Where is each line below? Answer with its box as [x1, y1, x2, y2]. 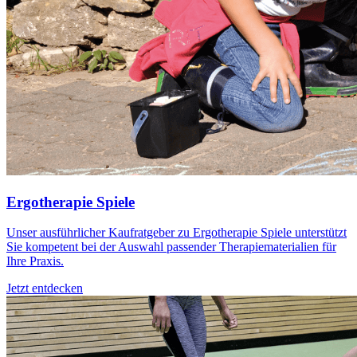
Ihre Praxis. [6, 254, 64, 269]
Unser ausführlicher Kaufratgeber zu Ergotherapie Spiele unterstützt [6, 226, 347, 240]
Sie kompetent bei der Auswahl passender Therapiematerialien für [6, 240, 336, 254]
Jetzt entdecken [6, 281, 83, 296]
